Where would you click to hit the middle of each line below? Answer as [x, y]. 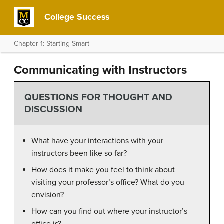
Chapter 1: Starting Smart [52, 44]
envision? [48, 195]
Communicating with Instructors [100, 70]
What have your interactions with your [97, 141]
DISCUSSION [53, 109]
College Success [77, 17]
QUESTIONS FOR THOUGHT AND [98, 97]
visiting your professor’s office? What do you [108, 182]
